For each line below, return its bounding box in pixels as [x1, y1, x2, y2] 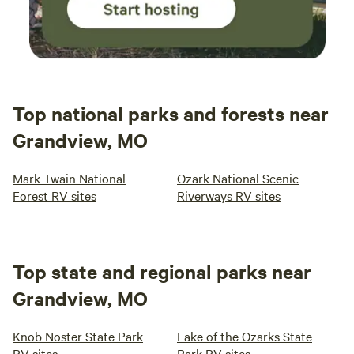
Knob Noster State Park [13, 327, 143, 345]
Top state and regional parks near [13, 258, 311, 284]
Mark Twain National [13, 169, 126, 186]
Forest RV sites [13, 186, 96, 204]
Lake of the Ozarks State [177, 327, 312, 345]
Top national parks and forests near [13, 100, 329, 126]
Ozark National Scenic [177, 169, 299, 186]
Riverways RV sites [177, 186, 281, 204]
